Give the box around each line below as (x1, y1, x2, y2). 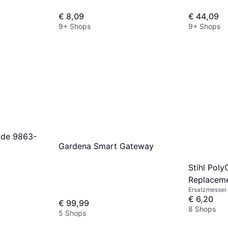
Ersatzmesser (188, 186, 226, 194)
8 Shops (188, 205, 216, 214)
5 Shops (59, 209, 86, 218)
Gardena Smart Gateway (59, 141, 154, 152)
